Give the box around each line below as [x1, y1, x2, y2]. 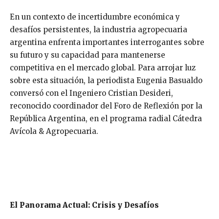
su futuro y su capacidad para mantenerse [10, 50, 165, 60]
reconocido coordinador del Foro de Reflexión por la [10, 101, 202, 111]
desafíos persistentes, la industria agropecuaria [10, 25, 187, 35]
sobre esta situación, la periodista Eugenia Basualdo [10, 76, 202, 86]
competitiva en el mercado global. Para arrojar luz [10, 63, 196, 73]
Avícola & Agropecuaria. [10, 127, 98, 136]
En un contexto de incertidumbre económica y [10, 12, 180, 22]
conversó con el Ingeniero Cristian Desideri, [10, 88, 173, 98]
